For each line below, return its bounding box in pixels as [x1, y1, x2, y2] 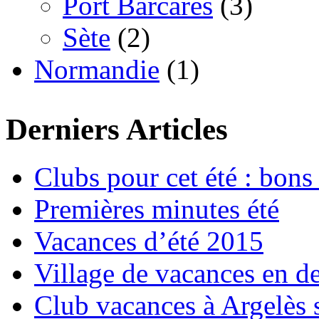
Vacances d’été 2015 [34, 226, 263, 257]
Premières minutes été [34, 194, 279, 225]
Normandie [34, 54, 159, 85]
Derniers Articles [6, 113, 228, 147]
